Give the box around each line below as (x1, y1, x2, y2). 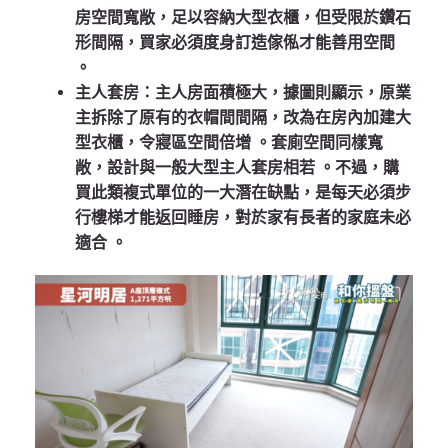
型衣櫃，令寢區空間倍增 (75, 133, 255, 153)
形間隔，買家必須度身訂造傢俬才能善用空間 (75, 33, 395, 53)
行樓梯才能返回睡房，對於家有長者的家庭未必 (75, 208, 411, 228)
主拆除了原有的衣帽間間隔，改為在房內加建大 (75, 108, 411, 128)
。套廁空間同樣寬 (255, 133, 383, 153)
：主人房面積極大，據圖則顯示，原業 (139, 83, 411, 103)
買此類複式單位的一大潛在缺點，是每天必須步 (75, 183, 411, 203)
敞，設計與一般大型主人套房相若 (75, 158, 319, 178)
